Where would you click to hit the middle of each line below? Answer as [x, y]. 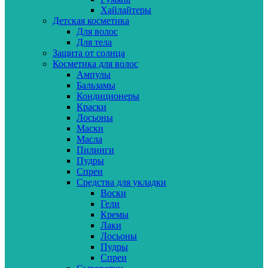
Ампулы [94, 74]
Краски [92, 106]
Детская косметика [91, 20]
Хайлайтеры [126, 10]
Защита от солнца [89, 53]
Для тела [94, 42]
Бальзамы [96, 85]
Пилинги [95, 150]
